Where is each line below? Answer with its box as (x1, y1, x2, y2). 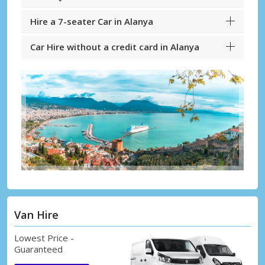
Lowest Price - (14, 231, 74, 244)
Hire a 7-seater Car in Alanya (30, 15, 153, 28)
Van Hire (14, 207, 59, 222)
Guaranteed (14, 243, 63, 255)
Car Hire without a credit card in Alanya (30, 41, 199, 53)
